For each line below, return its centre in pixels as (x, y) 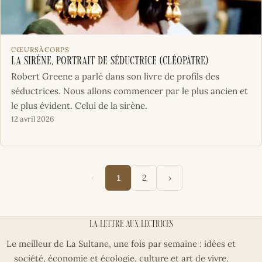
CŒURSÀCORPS (40, 50)
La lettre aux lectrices (131, 225)
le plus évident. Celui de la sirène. (79, 106)
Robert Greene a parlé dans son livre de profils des (115, 77)
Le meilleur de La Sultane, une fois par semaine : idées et (121, 244)
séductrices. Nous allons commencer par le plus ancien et (129, 91)
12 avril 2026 (32, 119)
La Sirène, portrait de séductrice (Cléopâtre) (109, 62)
